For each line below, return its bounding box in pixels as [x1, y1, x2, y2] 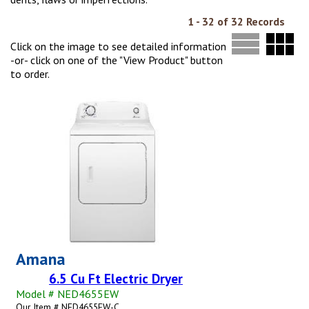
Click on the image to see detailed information [10, 39, 226, 54]
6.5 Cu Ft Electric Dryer [49, 269, 183, 287]
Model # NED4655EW [16, 286, 119, 301]
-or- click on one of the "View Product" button [10, 53, 223, 68]
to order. [10, 67, 50, 81]
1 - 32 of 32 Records [188, 14, 285, 29]
